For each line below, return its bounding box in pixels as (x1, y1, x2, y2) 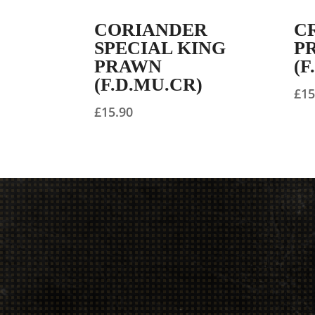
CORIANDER (94, 20, 208, 41)
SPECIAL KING (94, 38, 226, 59)
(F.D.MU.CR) (94, 75, 203, 96)
